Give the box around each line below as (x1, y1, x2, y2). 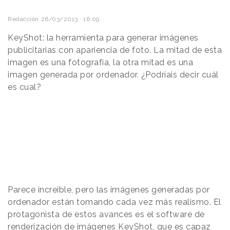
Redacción (8, 15, 39, 23)
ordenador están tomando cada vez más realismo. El (8, 197, 221, 207)
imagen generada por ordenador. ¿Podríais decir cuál (8, 69, 219, 80)
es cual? (8, 82, 41, 92)
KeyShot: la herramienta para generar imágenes (8, 32, 199, 43)
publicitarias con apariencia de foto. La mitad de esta (8, 45, 222, 55)
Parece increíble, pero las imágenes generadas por (8, 184, 210, 195)
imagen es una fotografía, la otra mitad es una (8, 57, 193, 67)
